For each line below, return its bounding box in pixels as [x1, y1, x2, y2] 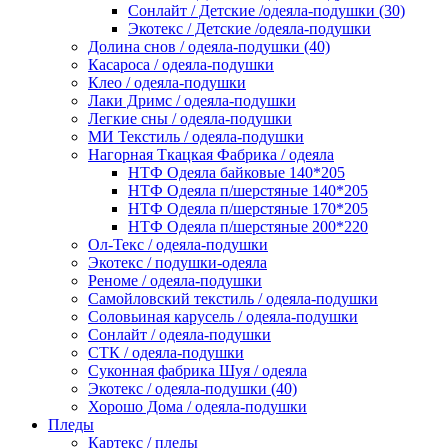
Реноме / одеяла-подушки [88, 272, 262, 290]
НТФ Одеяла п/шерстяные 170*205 [128, 200, 368, 218]
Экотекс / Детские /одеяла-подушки [128, 20, 371, 38]
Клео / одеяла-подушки [88, 74, 246, 92]
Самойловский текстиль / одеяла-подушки [88, 290, 378, 308]
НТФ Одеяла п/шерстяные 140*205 [128, 182, 368, 200]
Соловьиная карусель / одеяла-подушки [88, 308, 358, 326]
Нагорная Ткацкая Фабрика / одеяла [88, 146, 334, 164]
